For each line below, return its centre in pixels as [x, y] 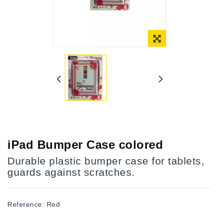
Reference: [26, 204]
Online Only [148, 122]
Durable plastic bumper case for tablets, [106, 161]
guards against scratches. [71, 172]
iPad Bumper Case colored [85, 144]
